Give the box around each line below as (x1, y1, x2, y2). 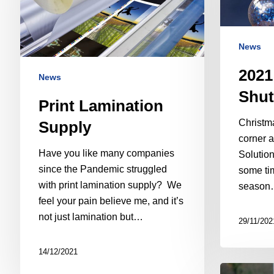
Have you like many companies (38, 148, 174, 159)
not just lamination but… (38, 212, 143, 223)
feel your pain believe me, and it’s (38, 196, 183, 207)
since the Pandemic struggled (38, 164, 167, 175)
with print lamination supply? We (38, 180, 182, 191)
